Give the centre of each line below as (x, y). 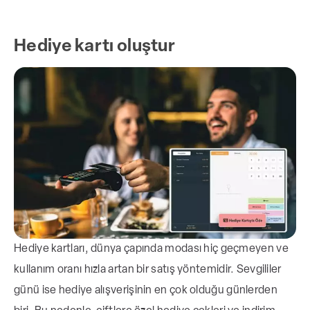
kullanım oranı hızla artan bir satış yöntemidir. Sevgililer (148, 270)
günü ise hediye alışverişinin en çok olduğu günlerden (146, 290)
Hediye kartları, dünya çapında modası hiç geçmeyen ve (151, 249)
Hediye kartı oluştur (94, 46)
